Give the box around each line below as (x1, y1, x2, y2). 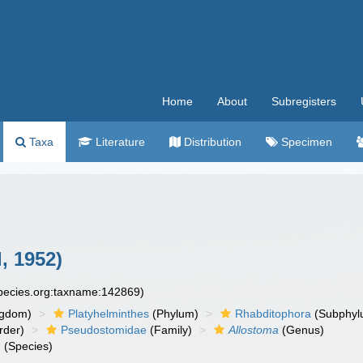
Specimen (278, 135, 332, 148)
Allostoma (228, 323, 280, 336)
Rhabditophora (235, 307, 312, 320)
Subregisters (271, 95, 336, 108)
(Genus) (279, 323, 325, 336)
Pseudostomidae (61, 323, 147, 336)
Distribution (181, 135, 241, 148)
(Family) (147, 323, 193, 336)
